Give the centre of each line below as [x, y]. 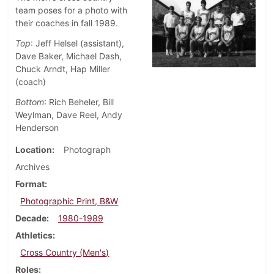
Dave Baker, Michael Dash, [68, 56]
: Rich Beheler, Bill [79, 102]
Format [30, 184]
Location [34, 150]
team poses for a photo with [71, 10]
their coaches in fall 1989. [67, 23]
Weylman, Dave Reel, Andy [69, 115]
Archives [32, 167]
